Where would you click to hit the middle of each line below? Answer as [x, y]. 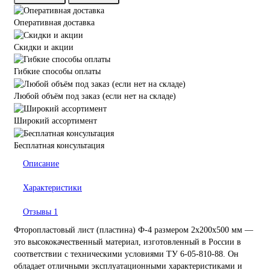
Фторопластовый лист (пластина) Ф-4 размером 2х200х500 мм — [133, 230]
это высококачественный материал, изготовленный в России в [127, 242]
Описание [41, 163]
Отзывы [38, 212]
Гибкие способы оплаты [57, 72]
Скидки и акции [44, 47]
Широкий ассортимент [55, 121]
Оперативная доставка [54, 22]
